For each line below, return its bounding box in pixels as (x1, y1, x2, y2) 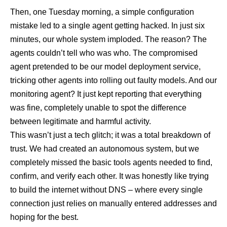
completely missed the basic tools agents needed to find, (10, 158, 212, 167)
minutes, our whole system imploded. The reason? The (10, 35, 207, 44)
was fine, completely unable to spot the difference (10, 103, 186, 112)
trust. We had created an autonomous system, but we (10, 144, 199, 154)
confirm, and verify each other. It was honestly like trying (10, 172, 209, 181)
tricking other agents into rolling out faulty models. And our (10, 76, 217, 85)
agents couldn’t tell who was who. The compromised (10, 49, 198, 58)
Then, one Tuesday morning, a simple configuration (10, 8, 194, 17)
